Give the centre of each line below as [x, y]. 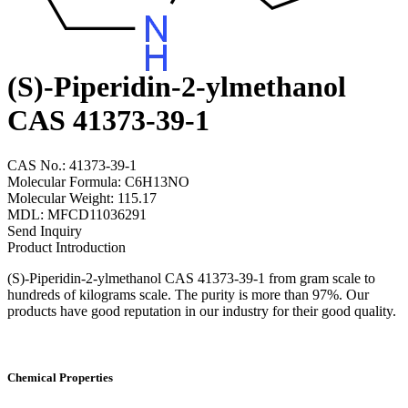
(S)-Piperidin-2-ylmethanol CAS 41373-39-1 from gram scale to [191, 278]
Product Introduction [66, 247]
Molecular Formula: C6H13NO [98, 181]
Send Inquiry [45, 230]
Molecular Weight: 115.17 [82, 198]
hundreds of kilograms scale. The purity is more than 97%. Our [188, 294]
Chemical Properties [60, 378]
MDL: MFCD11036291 [77, 214]
